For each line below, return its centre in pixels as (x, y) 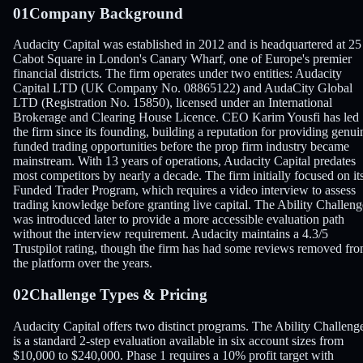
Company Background (106, 13)
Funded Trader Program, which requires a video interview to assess (184, 190)
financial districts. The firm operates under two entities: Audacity (177, 74)
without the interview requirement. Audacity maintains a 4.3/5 (171, 234)
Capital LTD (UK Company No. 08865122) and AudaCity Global (183, 88)
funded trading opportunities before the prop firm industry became (181, 147)
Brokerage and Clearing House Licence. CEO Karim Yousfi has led (186, 117)
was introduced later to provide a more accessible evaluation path (179, 220)
